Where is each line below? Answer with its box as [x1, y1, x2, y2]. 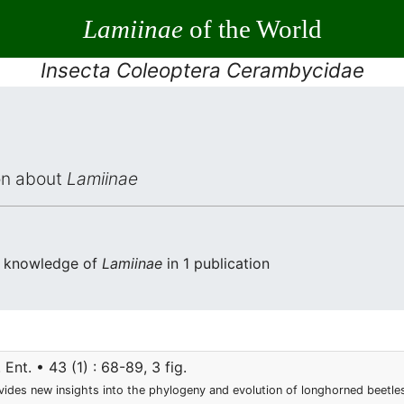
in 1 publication [162, 254, 270, 272]
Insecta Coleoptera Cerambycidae [40, 58, 364, 82]
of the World [182, 14, 322, 43]
